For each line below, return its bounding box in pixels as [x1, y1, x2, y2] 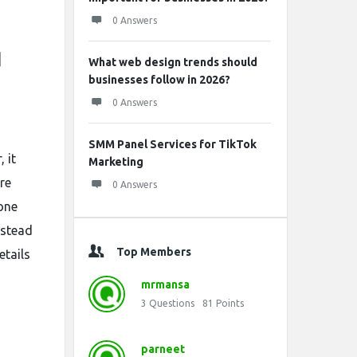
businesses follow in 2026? [88, 73, 230, 86]
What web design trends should [88, 56, 257, 69]
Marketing [88, 155, 143, 168]
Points [216, 298, 244, 308]
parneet [141, 343, 185, 355]
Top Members [116, 245, 191, 258]
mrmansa [141, 278, 190, 291]
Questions [149, 298, 194, 308]
